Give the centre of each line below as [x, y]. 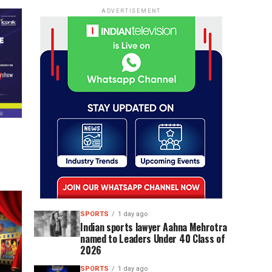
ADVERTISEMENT [131, 11]
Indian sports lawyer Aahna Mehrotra [154, 227]
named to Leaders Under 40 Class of [153, 239]
